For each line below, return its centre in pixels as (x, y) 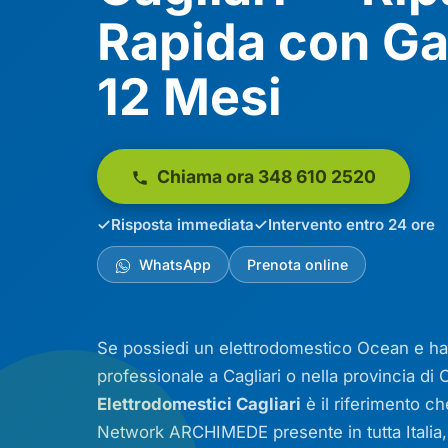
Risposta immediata (183, 225)
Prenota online (297, 264)
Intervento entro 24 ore (352, 225)
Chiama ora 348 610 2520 (264, 176)
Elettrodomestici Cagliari (199, 403)
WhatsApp (173, 264)
